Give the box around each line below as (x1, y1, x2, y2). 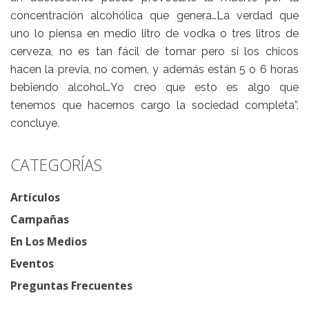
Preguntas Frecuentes (10, 278, 132, 294)
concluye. (10, 117, 59, 130)
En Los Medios (10, 234, 87, 250)
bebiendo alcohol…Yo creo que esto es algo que (10, 81, 299, 94)
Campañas (10, 212, 69, 228)
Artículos (10, 190, 60, 206)
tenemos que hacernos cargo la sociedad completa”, (10, 99, 299, 112)
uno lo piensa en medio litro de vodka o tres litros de (10, 27, 299, 41)
